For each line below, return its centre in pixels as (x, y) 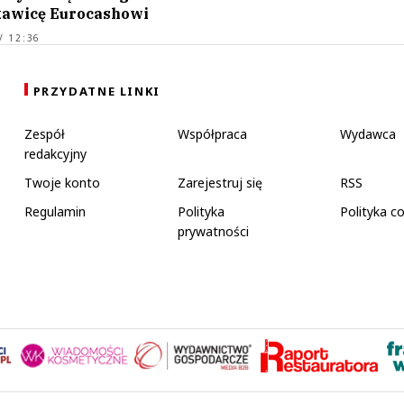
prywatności (213, 231)
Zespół (44, 133)
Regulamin (55, 211)
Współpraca (212, 133)
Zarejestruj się (220, 182)
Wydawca (368, 133)
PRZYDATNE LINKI (96, 91)
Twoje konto (62, 182)
